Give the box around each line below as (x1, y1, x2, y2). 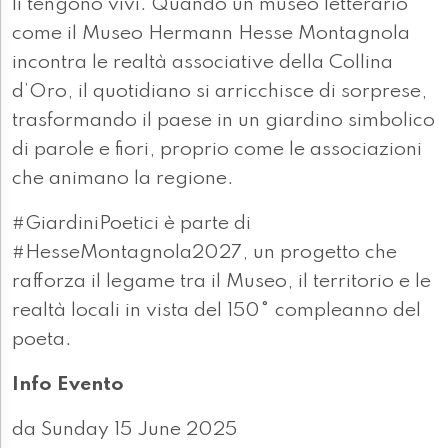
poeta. (12, 330, 72, 351)
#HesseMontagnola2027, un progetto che (12, 243, 397, 264)
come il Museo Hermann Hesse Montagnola (12, 24, 410, 45)
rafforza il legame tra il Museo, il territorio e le (12, 272, 431, 293)
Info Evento (12, 375, 124, 396)
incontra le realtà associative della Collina (12, 53, 393, 74)
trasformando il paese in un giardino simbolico (12, 111, 435, 132)
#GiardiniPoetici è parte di (12, 214, 251, 235)
